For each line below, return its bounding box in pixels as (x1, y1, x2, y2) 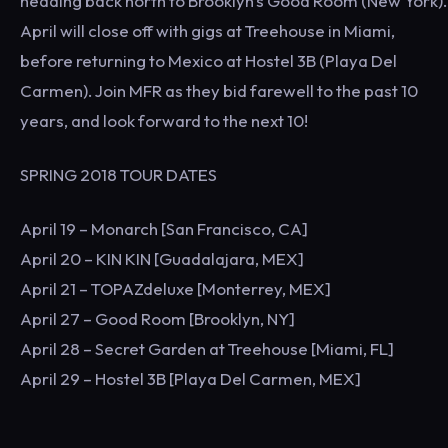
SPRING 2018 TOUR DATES (20, 164, 217, 185)
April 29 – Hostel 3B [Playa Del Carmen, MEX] (20, 368, 361, 389)
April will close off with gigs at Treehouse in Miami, (20, 20, 395, 41)
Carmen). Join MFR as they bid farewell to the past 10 (20, 80, 418, 101)
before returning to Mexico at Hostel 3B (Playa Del (20, 50, 397, 71)
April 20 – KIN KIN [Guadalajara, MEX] (20, 248, 304, 269)
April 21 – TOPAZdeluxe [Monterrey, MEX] (20, 278, 331, 299)
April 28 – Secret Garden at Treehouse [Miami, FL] (20, 338, 394, 359)
